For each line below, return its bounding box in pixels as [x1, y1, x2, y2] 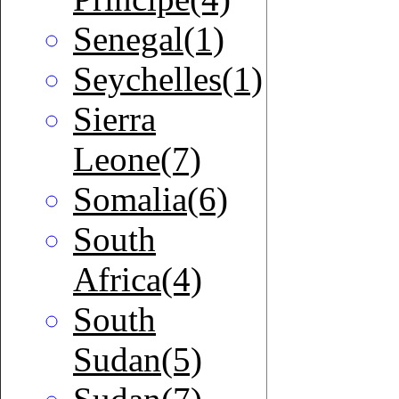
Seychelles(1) [73, 60, 263, 99]
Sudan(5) [73, 340, 202, 379]
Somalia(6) [73, 180, 228, 219]
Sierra [73, 100, 156, 139]
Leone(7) [73, 140, 201, 179]
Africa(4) [73, 260, 202, 299]
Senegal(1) [73, 20, 224, 59]
